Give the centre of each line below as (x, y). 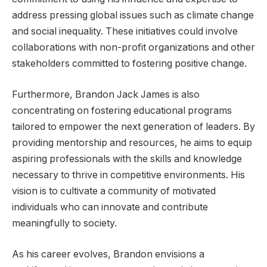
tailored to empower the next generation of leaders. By (133, 126)
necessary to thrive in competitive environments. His (128, 175)
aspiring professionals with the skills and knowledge (127, 159)
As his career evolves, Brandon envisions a (108, 254)
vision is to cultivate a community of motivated (114, 191)
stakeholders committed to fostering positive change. (129, 64)
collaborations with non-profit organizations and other (133, 48)
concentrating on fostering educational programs (122, 110)
